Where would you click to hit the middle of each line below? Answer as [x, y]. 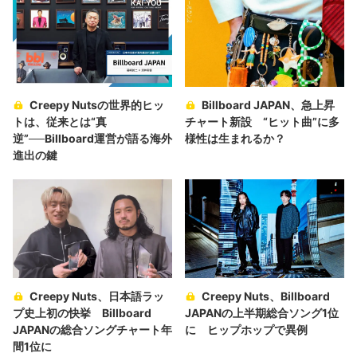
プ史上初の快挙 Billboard [82, 313]
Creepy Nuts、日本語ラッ [97, 296]
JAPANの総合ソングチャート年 [92, 330]
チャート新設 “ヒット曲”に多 [262, 122]
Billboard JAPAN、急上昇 [268, 105]
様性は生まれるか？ [235, 139]
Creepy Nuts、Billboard [266, 296]
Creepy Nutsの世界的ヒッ [97, 105]
